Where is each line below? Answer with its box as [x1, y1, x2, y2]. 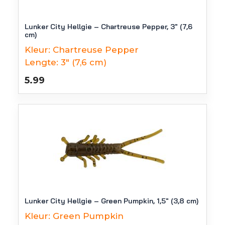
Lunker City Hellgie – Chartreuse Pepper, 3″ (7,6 [25, 22, 192, 31]
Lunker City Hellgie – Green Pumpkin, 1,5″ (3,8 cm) [25, 196, 198, 205]
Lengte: [25, 57, 58, 67]
